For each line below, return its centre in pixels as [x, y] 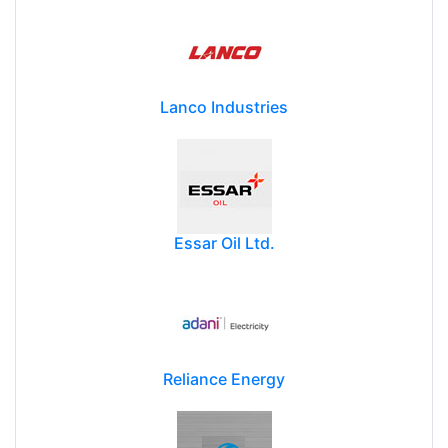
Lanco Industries [224, 106]
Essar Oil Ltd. [224, 242]
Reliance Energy [224, 378]
